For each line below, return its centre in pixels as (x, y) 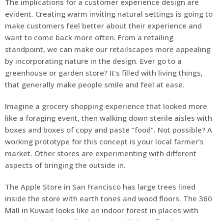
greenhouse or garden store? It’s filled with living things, (104, 73)
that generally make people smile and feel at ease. (95, 85)
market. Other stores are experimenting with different (101, 153)
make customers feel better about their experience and (103, 26)
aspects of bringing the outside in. (65, 165)
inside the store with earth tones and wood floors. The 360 (109, 199)
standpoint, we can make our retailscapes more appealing (108, 49)
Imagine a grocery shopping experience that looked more (106, 106)
